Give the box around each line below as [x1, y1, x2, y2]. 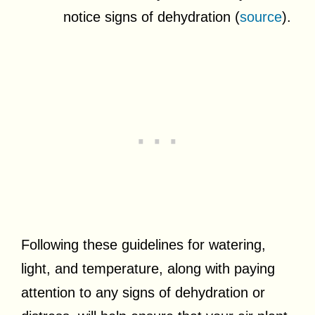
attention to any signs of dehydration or [21, 285, 265, 301]
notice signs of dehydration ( [63, 9, 240, 25]
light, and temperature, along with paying [21, 261, 275, 277]
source [240, 9, 282, 25]
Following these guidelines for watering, [21, 237, 266, 253]
